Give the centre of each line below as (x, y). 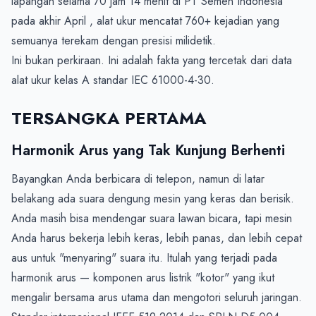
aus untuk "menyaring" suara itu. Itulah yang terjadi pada (144, 258)
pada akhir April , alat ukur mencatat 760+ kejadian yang (145, 21)
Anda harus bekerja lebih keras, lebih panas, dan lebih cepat (157, 238)
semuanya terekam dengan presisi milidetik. (114, 41)
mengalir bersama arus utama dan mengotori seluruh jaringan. (157, 298)
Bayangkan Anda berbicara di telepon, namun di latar (138, 179)
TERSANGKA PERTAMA (109, 119)
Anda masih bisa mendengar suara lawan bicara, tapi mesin (152, 219)
